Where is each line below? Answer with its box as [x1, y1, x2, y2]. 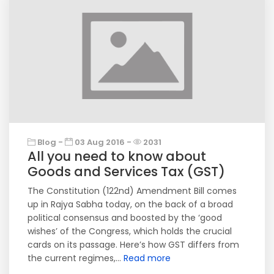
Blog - [35, 136, 65, 148]
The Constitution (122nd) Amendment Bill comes [28, 185, 237, 197]
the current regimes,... [28, 252, 124, 264]
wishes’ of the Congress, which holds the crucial [28, 225, 232, 237]
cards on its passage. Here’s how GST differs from [28, 239, 239, 251]
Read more [124, 252, 171, 264]
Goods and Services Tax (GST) [28, 163, 225, 180]
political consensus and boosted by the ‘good [28, 212, 222, 224]
